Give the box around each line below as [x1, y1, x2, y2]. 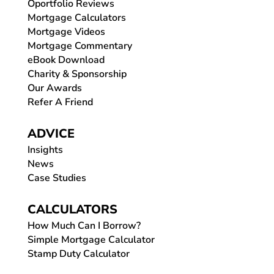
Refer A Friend [27, 95, 93, 109]
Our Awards [27, 81, 82, 95]
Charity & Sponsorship [27, 67, 127, 81]
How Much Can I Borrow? [27, 218, 141, 232]
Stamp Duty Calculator [27, 246, 130, 261]
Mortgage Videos [27, 24, 105, 39]
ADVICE [27, 125, 75, 142]
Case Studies [27, 171, 86, 185]
